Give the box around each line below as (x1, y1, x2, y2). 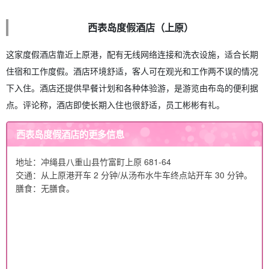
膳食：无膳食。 (16, 181, 74, 194)
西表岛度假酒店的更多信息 (16, 127, 125, 141)
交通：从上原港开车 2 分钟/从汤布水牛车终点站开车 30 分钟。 (16, 168, 252, 181)
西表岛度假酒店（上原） (88, 20, 194, 35)
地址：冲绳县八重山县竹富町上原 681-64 (16, 155, 171, 168)
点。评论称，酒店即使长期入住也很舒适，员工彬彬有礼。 (6, 98, 225, 111)
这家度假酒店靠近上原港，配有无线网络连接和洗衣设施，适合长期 (6, 48, 258, 61)
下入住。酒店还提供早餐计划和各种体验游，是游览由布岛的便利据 (6, 82, 258, 94)
